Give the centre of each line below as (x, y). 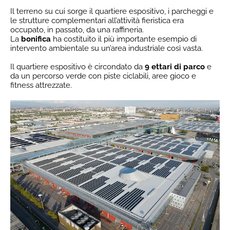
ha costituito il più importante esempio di (124, 39)
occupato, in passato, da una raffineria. (77, 30)
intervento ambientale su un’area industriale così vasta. (107, 49)
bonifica (36, 39)
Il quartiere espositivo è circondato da (78, 67)
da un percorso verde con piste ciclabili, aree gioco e (103, 76)
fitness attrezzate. (41, 85)
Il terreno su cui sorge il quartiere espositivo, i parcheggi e (112, 12)
